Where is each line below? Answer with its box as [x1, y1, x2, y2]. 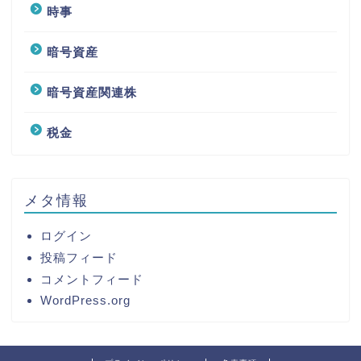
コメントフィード [40, 272, 143, 287]
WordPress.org [40, 293, 131, 308]
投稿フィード [40, 251, 118, 265]
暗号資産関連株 [47, 85, 137, 100]
